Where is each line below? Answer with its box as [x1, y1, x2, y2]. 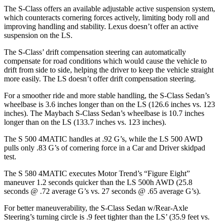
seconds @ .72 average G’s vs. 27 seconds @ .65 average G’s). [4, 186, 201, 195]
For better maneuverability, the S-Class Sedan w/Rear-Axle [4, 203, 188, 212]
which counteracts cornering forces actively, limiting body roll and [4, 13, 209, 22]
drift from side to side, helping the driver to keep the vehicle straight [4, 65, 214, 74]
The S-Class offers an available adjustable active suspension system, [4, 4, 215, 13]
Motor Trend [98, 169, 137, 178]
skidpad [179, 143, 205, 152]
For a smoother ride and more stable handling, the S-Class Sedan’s [4, 91, 210, 100]
